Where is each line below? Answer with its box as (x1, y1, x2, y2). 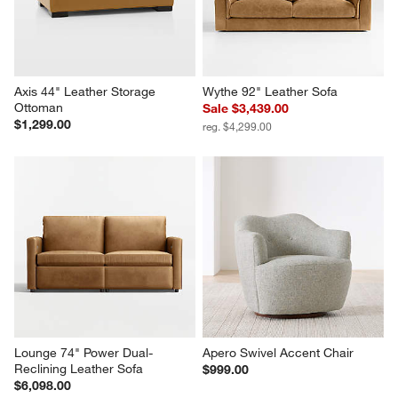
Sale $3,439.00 (203, 99, 289, 116)
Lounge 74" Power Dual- (14, 344, 154, 361)
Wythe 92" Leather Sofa (203, 83, 338, 99)
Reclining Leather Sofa (14, 360, 144, 377)
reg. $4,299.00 (203, 118, 272, 133)
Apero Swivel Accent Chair (203, 344, 354, 361)
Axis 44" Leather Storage (14, 83, 160, 99)
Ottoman (14, 99, 64, 115)
